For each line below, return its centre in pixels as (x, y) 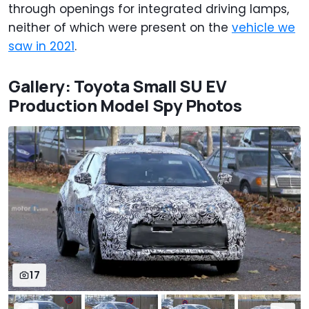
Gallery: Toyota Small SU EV (118, 86)
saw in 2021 (41, 47)
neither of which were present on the (120, 28)
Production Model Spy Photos (125, 106)
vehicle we (263, 28)
